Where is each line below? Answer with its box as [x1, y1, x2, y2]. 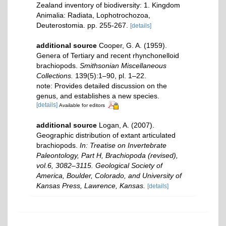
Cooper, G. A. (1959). [99, 41, 167, 49]
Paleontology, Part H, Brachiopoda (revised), [36, 151, 178, 159]
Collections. [36, 72, 73, 80]
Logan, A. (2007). [99, 121, 154, 129]
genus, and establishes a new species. [36, 92, 159, 100]
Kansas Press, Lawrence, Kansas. [36, 182, 145, 190]
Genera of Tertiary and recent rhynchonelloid [36, 51, 179, 60]
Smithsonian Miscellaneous [80, 62, 166, 70]
